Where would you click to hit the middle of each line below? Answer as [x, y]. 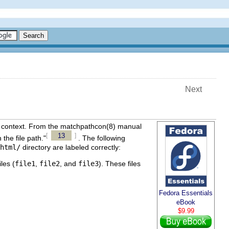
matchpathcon [83, 127]
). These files [120, 164]
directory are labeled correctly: [71, 147]
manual [129, 127]
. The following [101, 138]
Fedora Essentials [186, 193]
